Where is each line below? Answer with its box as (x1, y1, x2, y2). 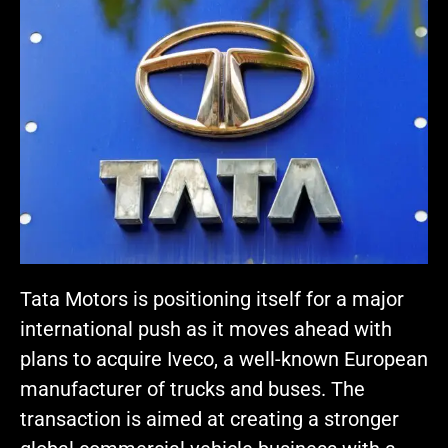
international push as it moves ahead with (20, 317, 392, 342)
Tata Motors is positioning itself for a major (20, 287, 404, 312)
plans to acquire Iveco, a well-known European (20, 347, 428, 372)
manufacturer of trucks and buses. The (20, 377, 365, 402)
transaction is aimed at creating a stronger (20, 407, 399, 432)
